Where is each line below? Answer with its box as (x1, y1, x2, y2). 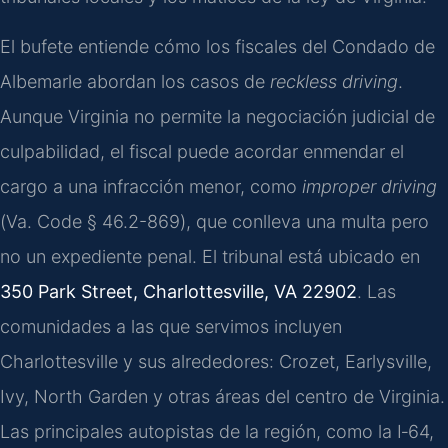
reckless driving (270, 70, 398, 92)
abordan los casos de (82, 70, 270, 92)
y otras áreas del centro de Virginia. (148, 385, 445, 407)
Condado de (332, 35, 435, 57)
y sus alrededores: (118, 350, 279, 372)
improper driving (302, 175, 437, 197)
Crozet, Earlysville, (279, 350, 432, 372)
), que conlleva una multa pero (180, 210, 429, 232)
